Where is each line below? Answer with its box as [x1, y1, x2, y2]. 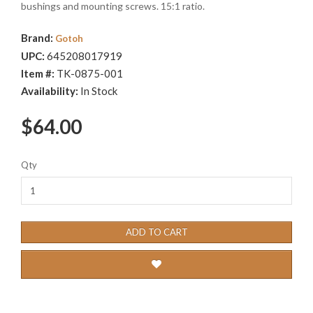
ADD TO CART [125, 226, 188, 238]
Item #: [21, 67, 57, 80]
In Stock [80, 85, 117, 98]
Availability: [21, 85, 80, 98]
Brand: [21, 31, 55, 45]
